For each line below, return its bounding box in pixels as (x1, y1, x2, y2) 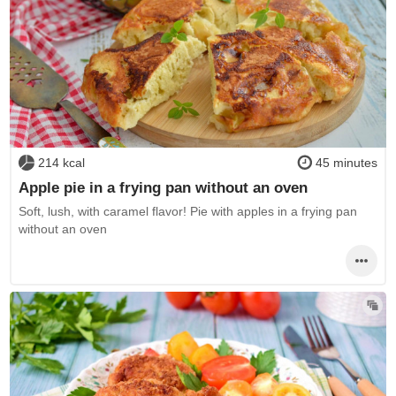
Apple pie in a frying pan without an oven (18, 179, 308, 195)
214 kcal (37, 156, 85, 171)
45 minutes (316, 156, 378, 171)
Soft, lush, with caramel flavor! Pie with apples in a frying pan (18, 204, 357, 219)
